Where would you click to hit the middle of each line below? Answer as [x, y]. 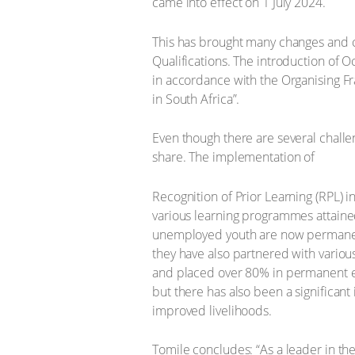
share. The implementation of [234, 157]
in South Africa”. [196, 99]
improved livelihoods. [212, 310]
